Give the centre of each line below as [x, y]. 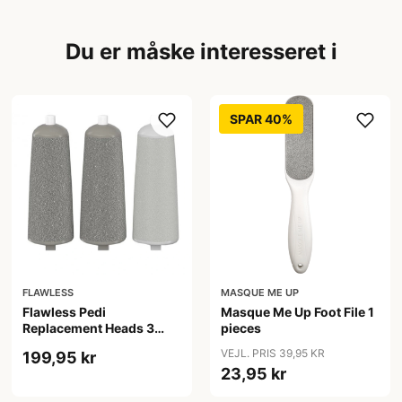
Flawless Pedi [65, 312]
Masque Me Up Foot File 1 [297, 312]
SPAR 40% [261, 118]
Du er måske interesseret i [201, 51]
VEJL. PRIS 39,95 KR [272, 354]
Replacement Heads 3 [89, 328]
